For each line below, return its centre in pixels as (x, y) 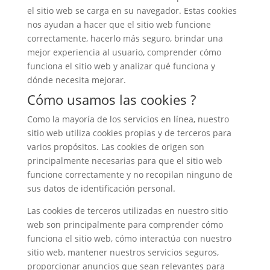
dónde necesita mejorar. (76, 80)
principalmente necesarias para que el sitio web (124, 160)
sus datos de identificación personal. (101, 188)
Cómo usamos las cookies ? (111, 99)
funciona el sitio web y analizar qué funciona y (121, 66)
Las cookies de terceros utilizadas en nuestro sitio (127, 210)
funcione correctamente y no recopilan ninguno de (130, 174)
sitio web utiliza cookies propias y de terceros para (129, 133)
